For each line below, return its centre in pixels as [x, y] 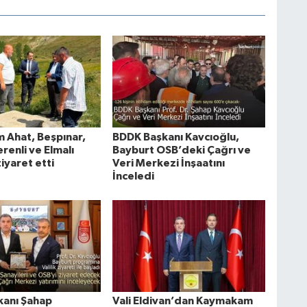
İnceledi [133, 176]
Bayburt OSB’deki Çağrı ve [181, 150]
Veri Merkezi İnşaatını [168, 163]
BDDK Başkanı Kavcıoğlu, [175, 137]
